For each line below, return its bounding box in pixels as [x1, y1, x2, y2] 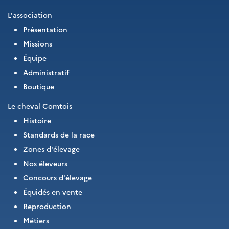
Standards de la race [23, 129, 95, 140]
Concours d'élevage [23, 172, 92, 182]
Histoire [23, 115, 51, 125]
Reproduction [23, 201, 71, 211]
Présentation [23, 24, 67, 34]
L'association [8, 10, 52, 20]
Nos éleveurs [23, 158, 67, 168]
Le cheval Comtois [8, 101, 72, 111]
